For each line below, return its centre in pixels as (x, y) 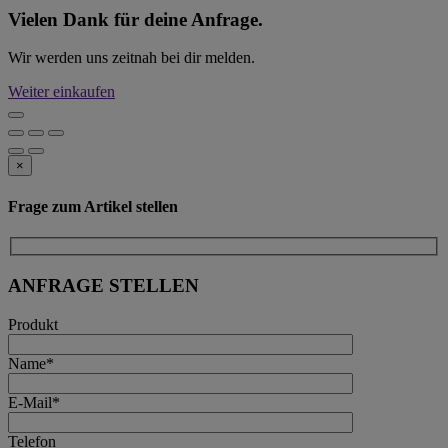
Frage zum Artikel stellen (93, 206)
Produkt (33, 324)
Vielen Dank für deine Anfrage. (135, 19)
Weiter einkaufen (61, 92)
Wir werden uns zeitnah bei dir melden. (131, 58)
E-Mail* (34, 402)
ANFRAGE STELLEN (103, 286)
